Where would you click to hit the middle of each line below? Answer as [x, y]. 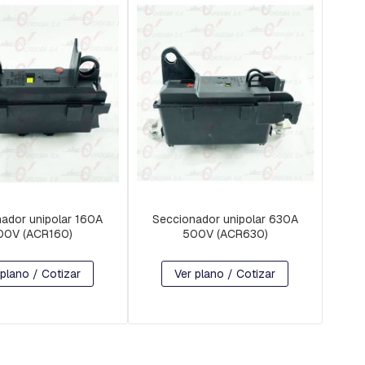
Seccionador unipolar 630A [225, 219]
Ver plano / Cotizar [225, 273]
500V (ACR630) [225, 233]
